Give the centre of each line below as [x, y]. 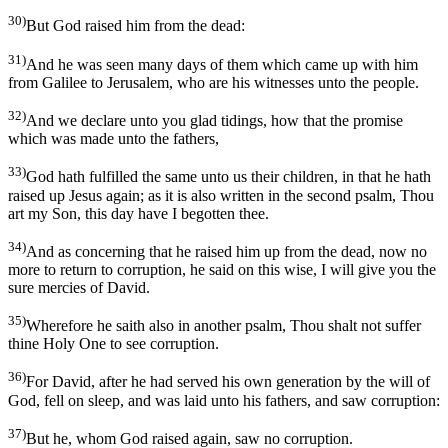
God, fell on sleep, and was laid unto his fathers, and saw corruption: [224, 400]
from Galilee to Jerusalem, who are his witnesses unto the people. [213, 82]
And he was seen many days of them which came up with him [222, 64]
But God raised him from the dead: [135, 26]
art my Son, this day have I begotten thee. [138, 213]
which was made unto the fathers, [113, 139]
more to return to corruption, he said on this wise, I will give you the [222, 269]
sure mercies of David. [79, 287]
